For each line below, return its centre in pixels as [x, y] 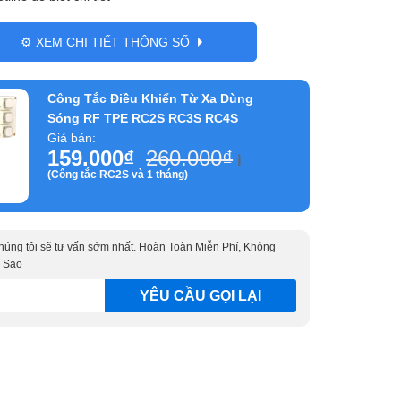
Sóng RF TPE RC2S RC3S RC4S [143, 118]
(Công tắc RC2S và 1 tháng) [118, 175]
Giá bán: [72, 138]
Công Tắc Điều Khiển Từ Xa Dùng [151, 98]
